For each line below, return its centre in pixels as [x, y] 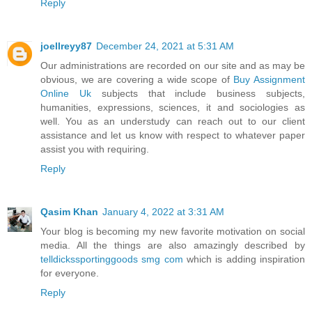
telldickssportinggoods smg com [112, 259]
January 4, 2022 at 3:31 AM [163, 212]
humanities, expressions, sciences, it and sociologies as [173, 108]
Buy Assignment [270, 80]
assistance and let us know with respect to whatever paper [173, 135]
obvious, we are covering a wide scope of [137, 80]
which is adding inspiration [244, 259]
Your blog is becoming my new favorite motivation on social [173, 232]
